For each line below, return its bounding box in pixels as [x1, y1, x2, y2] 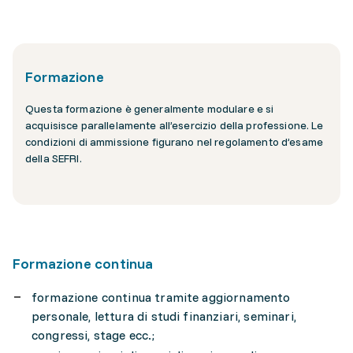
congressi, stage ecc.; [32, 327, 155, 343]
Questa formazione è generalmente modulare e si [25, 102, 274, 116]
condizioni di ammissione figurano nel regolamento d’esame [25, 135, 323, 149]
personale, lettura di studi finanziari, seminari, [32, 308, 296, 324]
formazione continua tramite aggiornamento [32, 289, 291, 305]
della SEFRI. [25, 151, 82, 165]
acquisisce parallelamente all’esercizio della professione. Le [25, 118, 324, 132]
